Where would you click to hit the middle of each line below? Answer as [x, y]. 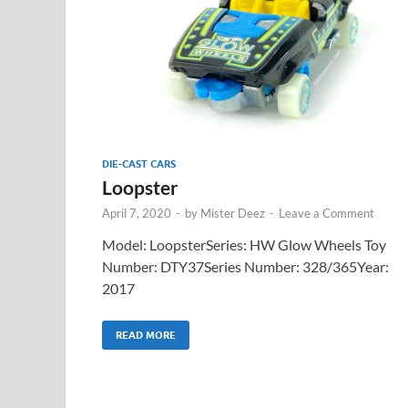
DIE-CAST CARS [139, 163]
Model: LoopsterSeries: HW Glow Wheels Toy [244, 244]
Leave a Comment [326, 213]
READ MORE [146, 335]
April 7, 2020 [137, 213]
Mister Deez [233, 213]
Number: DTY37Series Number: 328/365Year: [245, 266]
